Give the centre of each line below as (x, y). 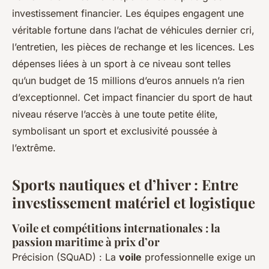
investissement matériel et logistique (134, 202)
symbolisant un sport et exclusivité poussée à (115, 131)
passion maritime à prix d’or (86, 241)
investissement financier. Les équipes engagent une (128, 13)
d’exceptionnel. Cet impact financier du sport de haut (132, 97)
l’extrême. (34, 147)
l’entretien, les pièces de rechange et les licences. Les (133, 47)
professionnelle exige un (198, 257)
